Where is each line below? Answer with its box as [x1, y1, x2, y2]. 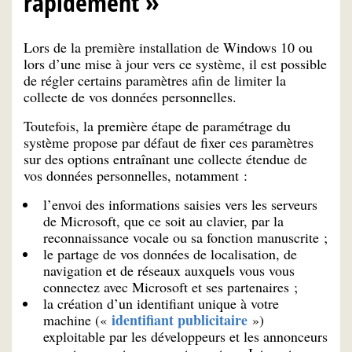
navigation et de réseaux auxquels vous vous [43, 261, 295, 280]
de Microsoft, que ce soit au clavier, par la [43, 211, 284, 231]
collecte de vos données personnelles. [24, 87, 236, 107]
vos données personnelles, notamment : [24, 166, 247, 185]
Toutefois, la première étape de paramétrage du [24, 116, 291, 136]
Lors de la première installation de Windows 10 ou [24, 38, 313, 57]
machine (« [43, 310, 112, 330]
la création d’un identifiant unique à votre [43, 294, 279, 313]
